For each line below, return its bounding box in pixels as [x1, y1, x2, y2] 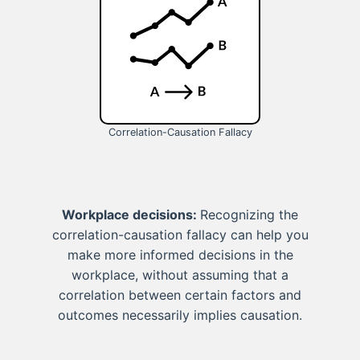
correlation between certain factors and [59, 286, 301, 303]
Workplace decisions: [62, 206, 200, 223]
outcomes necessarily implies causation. [58, 306, 302, 323]
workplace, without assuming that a [72, 266, 288, 283]
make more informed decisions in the [67, 246, 293, 263]
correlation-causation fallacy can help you [51, 226, 309, 243]
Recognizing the [200, 206, 298, 223]
